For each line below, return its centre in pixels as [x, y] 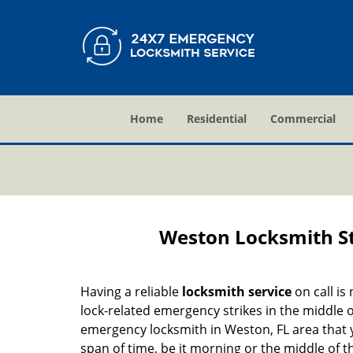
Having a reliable [131, 292]
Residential [217, 119]
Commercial [303, 119]
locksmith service [237, 292]
